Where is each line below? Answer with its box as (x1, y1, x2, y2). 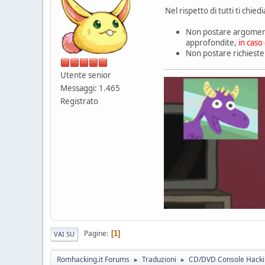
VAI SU (54, 229, 75, 238)
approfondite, (186, 37, 238, 48)
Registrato (60, 95, 98, 106)
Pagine (84, 228, 106, 239)
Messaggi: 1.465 (60, 82, 120, 93)
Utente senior (60, 69, 111, 80)
